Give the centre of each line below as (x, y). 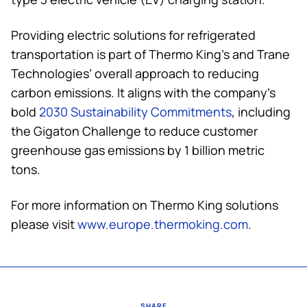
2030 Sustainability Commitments (135, 111)
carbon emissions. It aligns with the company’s (143, 92)
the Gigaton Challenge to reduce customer (134, 131)
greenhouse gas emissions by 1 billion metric (138, 150)
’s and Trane (256, 54)
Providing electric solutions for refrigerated (133, 35)
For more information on (81, 205)
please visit (44, 224)
